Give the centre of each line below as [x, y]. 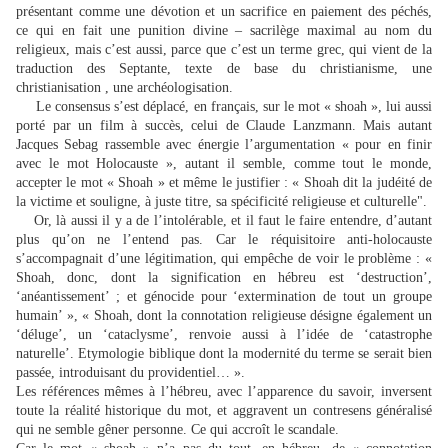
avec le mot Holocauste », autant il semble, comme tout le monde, [224, 163]
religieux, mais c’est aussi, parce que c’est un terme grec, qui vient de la [224, 49]
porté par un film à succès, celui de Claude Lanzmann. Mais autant [224, 125]
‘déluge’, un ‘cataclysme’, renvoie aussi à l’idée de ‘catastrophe [224, 334]
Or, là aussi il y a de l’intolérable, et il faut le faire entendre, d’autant [224, 220]
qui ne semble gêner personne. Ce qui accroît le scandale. [177, 429]
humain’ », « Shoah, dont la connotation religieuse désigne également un [224, 315]
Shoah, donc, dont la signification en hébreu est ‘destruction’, [224, 277]
